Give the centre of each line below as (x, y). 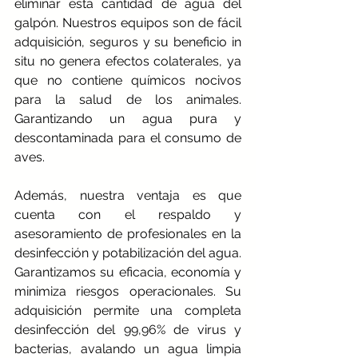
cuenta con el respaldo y (128, 215)
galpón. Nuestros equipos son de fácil (128, 23)
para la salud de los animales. (128, 100)
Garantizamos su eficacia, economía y (128, 272)
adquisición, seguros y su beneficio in (128, 42)
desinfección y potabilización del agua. (128, 253)
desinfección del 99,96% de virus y (128, 330)
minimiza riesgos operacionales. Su (128, 292)
